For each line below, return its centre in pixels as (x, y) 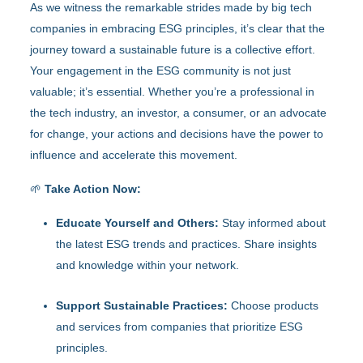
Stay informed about (273, 222)
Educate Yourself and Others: (138, 222)
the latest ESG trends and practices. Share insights (187, 243)
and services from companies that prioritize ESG (180, 326)
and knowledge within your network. (148, 265)
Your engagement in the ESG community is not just (161, 70)
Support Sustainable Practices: (142, 305)
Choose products (273, 305)
